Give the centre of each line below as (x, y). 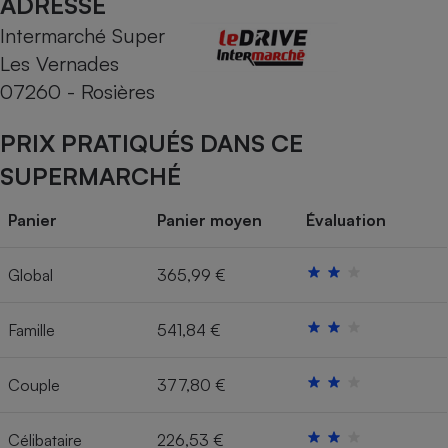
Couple (34, 385)
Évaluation (346, 220)
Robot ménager (341, 234)
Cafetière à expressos (341, 33)
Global (30, 275)
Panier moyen (209, 220)
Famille (31, 330)
